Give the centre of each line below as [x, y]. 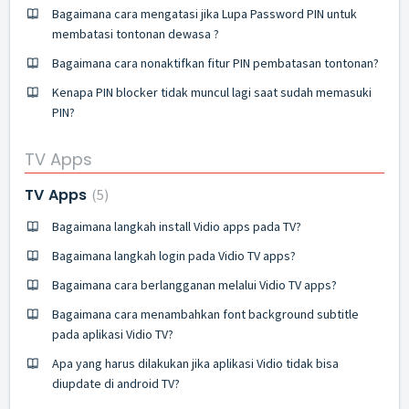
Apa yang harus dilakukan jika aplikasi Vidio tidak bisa [195, 363]
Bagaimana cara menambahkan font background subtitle [205, 314]
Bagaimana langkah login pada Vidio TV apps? [174, 255]
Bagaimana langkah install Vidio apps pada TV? [177, 226]
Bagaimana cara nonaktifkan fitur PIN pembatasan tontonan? [215, 63]
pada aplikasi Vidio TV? [113, 334]
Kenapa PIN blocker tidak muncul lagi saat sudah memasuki [212, 92]
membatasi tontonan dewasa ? [136, 34]
